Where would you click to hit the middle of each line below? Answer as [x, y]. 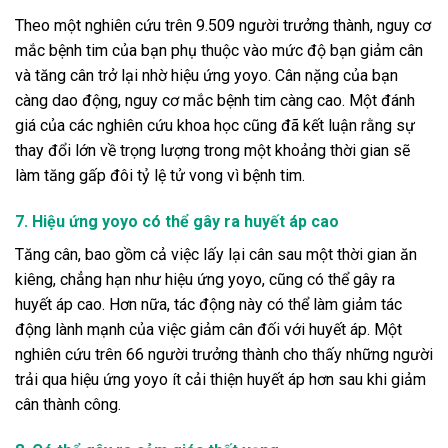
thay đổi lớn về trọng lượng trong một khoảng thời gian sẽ [212, 150]
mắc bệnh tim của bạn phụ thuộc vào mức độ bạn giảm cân [219, 50]
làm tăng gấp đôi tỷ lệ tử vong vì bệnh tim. [160, 175]
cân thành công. [68, 404]
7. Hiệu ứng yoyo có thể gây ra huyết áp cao [177, 221]
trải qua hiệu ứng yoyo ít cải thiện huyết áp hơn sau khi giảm [220, 379]
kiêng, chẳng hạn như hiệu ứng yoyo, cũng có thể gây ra [205, 279]
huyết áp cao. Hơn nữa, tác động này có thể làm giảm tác [208, 304]
